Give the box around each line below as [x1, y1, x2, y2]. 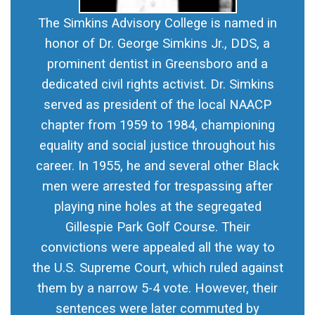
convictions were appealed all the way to [40, 240, 275, 256]
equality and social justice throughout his [39, 138, 276, 154]
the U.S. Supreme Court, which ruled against [32, 260, 283, 276]
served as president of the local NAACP [44, 97, 271, 113]
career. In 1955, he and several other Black [36, 158, 279, 174]
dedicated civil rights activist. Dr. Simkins [41, 77, 274, 93]
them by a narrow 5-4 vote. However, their [37, 281, 278, 297]
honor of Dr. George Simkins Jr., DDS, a [45, 36, 270, 52]
